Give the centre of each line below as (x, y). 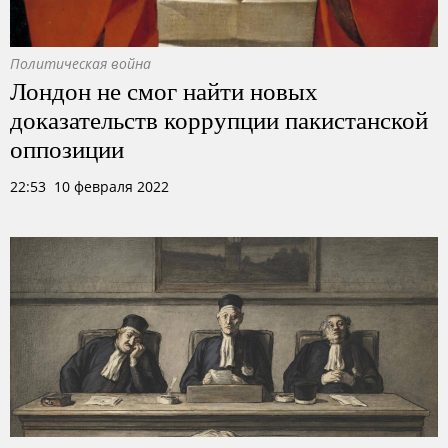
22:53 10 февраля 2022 (89, 186)
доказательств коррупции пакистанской (219, 119)
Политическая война (80, 63)
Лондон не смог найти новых (164, 90)
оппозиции (67, 148)
